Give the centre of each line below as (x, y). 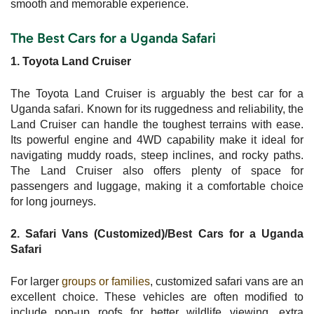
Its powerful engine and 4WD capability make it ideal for (157, 139)
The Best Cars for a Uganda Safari (113, 37)
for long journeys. (53, 201)
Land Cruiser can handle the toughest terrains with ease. (157, 124)
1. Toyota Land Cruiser (71, 61)
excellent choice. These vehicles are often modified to (157, 296)
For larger (36, 281)
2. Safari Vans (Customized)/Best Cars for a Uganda (157, 233)
